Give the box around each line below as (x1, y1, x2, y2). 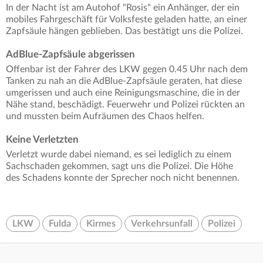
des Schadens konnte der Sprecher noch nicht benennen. (6, 173, 240, 183)
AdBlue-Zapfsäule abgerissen (6, 49, 135, 60)
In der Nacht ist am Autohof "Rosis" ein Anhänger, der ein (6, 3, 240, 13)
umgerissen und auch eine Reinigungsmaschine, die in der (6, 88, 240, 98)
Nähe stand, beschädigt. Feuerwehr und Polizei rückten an (6, 100, 245, 110)
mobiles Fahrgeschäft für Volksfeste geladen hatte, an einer (6, 15, 247, 25)
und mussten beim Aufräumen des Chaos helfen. (6, 112, 204, 122)
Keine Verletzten (6, 134, 79, 145)
